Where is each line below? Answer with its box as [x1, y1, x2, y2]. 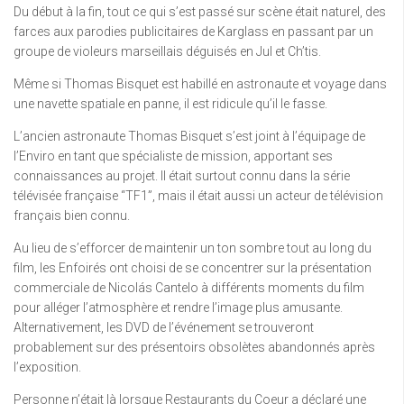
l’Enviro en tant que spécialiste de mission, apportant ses [14, 148, 333, 163]
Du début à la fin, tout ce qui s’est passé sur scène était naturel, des [14, 4, 386, 19]
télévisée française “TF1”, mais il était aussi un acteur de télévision [14, 188, 383, 203]
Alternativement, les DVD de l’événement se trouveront [14, 319, 314, 335]
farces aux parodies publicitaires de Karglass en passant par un [14, 23, 373, 39]
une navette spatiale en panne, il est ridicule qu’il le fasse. [14, 96, 327, 111]
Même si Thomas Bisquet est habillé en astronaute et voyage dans [14, 76, 387, 91]
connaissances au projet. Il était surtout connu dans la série [14, 168, 350, 183]
